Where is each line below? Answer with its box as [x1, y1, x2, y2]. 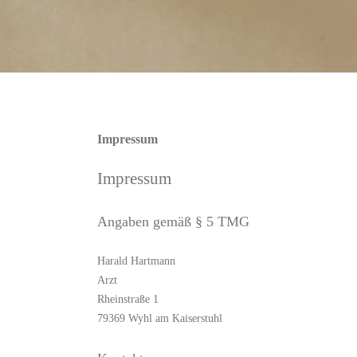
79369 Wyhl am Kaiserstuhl [97, 312, 222, 324]
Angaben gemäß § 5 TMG [97, 214, 249, 229]
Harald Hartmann [97, 255, 175, 267]
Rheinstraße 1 [97, 293, 159, 305]
